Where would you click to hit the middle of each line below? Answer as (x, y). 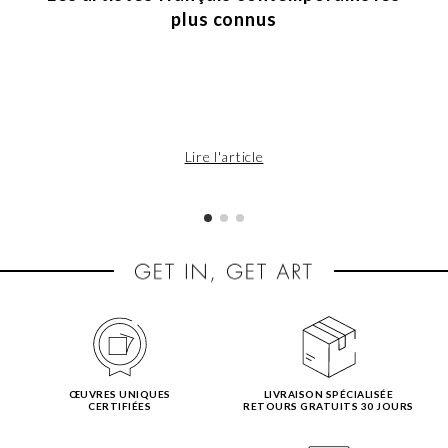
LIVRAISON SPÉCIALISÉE (328, 394)
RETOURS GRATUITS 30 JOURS (328, 406)
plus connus (224, 18)
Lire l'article (224, 156)
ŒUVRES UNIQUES (119, 394)
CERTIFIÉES (119, 406)
